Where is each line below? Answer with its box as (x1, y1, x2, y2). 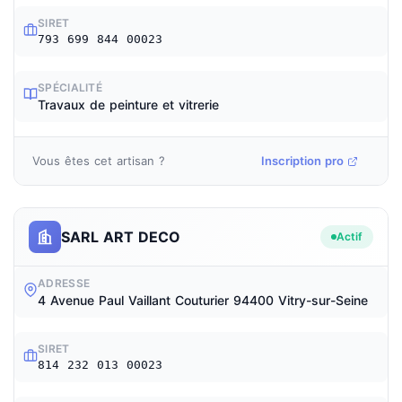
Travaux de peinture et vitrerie (38, 97, 219, 112)
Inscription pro (261, 153, 344, 168)
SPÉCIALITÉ (38, 81, 102, 94)
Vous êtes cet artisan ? (32, 153, 165, 168)
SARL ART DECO (61, 227, 180, 246)
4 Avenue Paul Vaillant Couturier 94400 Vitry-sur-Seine (38, 293, 368, 308)
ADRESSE (38, 276, 91, 290)
